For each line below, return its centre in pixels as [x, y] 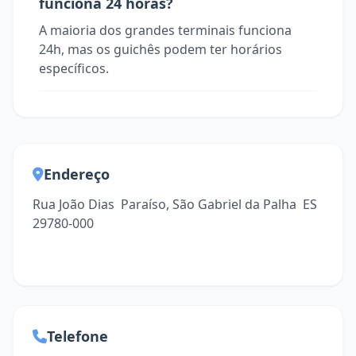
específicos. [74, 68]
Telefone [77, 336]
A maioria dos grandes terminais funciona [165, 30]
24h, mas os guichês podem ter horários [161, 49]
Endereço [77, 174]
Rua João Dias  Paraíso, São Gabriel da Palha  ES [175, 204]
